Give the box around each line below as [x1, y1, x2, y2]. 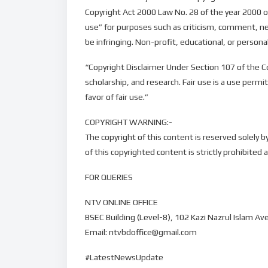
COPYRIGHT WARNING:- [85, 117, 172, 127]
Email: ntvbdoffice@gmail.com [85, 227, 197, 237]
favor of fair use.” [85, 92, 148, 102]
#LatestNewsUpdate [85, 252, 163, 262]
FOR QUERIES [85, 172, 133, 182]
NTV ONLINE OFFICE [85, 197, 158, 207]
